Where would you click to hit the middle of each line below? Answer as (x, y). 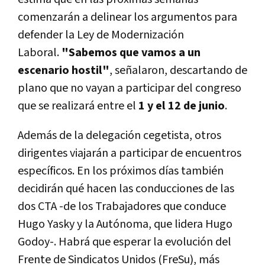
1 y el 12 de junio (182, 106)
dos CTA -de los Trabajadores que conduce (122, 206)
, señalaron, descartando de (178, 70)
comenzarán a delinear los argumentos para (127, 17)
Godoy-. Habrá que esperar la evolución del (125, 242)
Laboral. (38, 52)
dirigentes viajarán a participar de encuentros (130, 153)
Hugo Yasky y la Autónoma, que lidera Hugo (125, 224)
